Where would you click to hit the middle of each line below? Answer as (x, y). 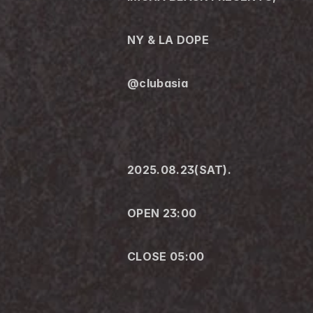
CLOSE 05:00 (166, 256)
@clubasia (159, 83)
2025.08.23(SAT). (180, 170)
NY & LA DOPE (168, 40)
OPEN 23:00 (162, 213)
